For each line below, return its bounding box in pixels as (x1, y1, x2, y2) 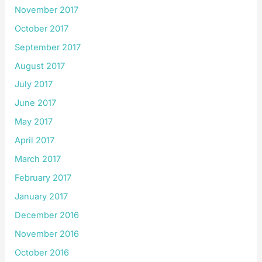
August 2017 (15, 60, 65, 71)
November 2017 (15, 4, 79, 15)
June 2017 (15, 98, 57, 109)
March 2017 (15, 154, 61, 165)
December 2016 (15, 210, 80, 221)
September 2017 (15, 42, 81, 53)
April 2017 (15, 135, 55, 146)
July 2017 (15, 79, 53, 90)
